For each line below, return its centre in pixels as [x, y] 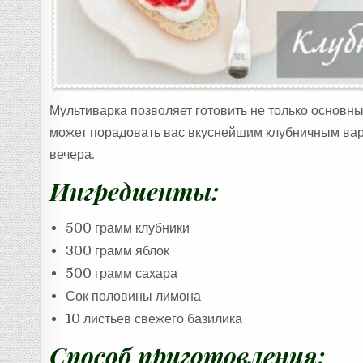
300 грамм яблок [118, 250]
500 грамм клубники [128, 228]
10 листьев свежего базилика [154, 318]
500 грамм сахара [122, 273]
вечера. [73, 155]
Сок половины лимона [134, 296]
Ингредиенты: [135, 190]
